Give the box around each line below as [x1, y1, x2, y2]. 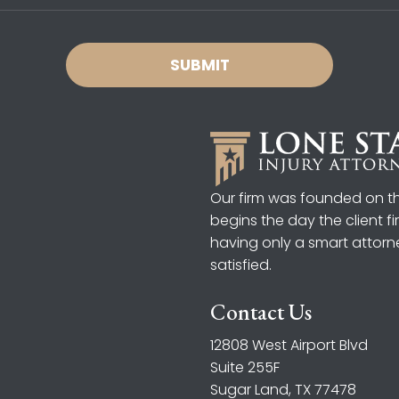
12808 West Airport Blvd [210, 335, 368, 355]
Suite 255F [210, 357, 280, 378]
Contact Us [210, 297, 312, 326]
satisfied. [210, 255, 272, 275]
